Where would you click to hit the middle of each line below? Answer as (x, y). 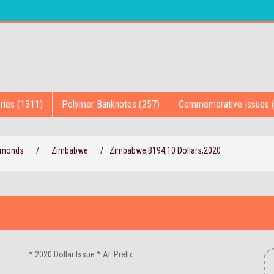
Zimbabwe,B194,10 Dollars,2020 (165, 150)
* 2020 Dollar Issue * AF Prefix (81, 254)
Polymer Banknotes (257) (111, 104)
